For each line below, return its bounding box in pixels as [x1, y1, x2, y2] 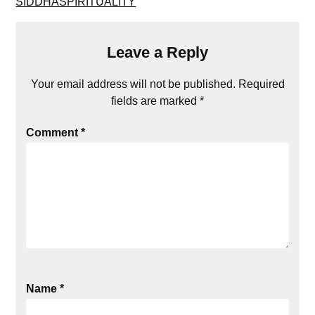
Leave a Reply [107, 44, 208, 62]
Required [238, 78, 285, 91]
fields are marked [111, 95, 200, 108]
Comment [26, 127, 82, 139]
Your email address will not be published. [30, 78, 236, 91]
